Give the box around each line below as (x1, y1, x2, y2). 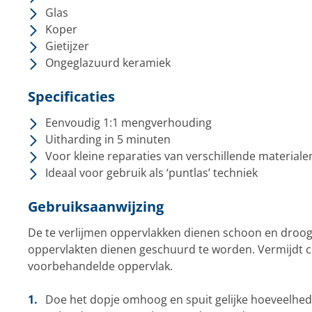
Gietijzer (45, 38, 89, 54)
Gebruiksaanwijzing (27, 197, 164, 216)
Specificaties (27, 87, 115, 106)
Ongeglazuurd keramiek (45, 55, 171, 70)
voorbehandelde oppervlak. (27, 258, 173, 274)
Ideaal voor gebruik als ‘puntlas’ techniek (45, 165, 258, 180)
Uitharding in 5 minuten (45, 132, 171, 147)
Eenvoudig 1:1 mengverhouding (45, 115, 212, 130)
